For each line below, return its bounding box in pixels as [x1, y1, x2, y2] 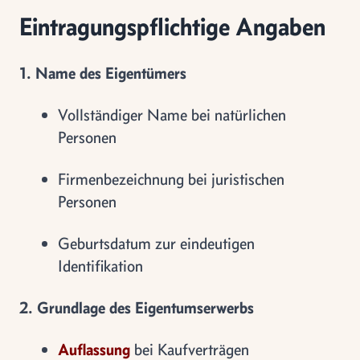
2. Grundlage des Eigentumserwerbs [19, 297, 254, 317]
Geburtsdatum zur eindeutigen [58, 233, 255, 253]
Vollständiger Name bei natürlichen [58, 104, 286, 125]
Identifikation [58, 256, 143, 276]
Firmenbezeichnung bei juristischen [58, 169, 284, 189]
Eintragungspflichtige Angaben [19, 10, 325, 42]
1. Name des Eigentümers [19, 63, 186, 83]
